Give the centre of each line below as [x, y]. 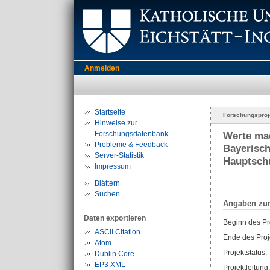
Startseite [110, 112]
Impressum [113, 166]
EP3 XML [110, 265]
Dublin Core [115, 254]
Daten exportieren [115, 218]
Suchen [107, 194]
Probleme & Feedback [131, 145]
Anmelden [102, 68]
